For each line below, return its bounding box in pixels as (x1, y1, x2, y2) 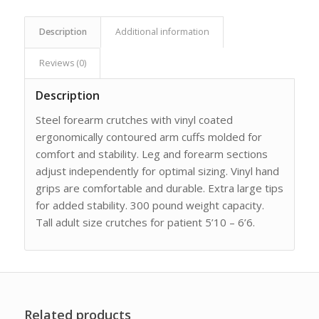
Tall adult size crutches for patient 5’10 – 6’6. (35, 214, 255, 229)
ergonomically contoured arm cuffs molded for (35, 129, 262, 144)
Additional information (115, 25, 209, 38)
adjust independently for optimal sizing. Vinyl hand (35, 163, 279, 178)
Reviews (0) (38, 56, 86, 69)
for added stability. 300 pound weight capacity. (35, 197, 264, 212)
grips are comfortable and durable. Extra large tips (35, 180, 283, 195)
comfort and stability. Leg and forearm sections (35, 146, 268, 161)
